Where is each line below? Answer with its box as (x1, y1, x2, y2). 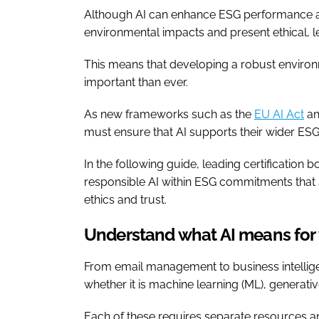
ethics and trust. (84, 192, 167, 206)
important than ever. (84, 75, 191, 89)
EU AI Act (254, 107, 304, 121)
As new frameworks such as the (84, 107, 254, 121)
